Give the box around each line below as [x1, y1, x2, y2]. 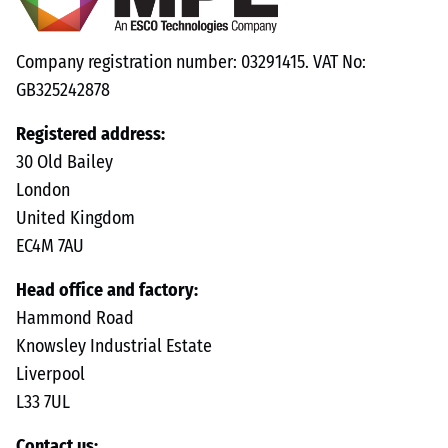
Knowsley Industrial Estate [16, 338, 212, 357]
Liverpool [16, 366, 85, 385]
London [16, 182, 70, 201]
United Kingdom [16, 210, 135, 229]
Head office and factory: [16, 282, 209, 301]
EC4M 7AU [16, 238, 84, 257]
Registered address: [16, 126, 176, 145]
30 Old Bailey [16, 154, 113, 173]
